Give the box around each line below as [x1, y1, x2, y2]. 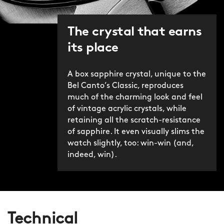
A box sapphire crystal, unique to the [67, 70, 206, 79]
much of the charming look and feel [67, 93, 202, 102]
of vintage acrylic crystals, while [67, 105, 186, 113]
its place [67, 41, 118, 55]
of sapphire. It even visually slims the [67, 128, 204, 136]
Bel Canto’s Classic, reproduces [67, 82, 183, 90]
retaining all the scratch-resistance [67, 116, 200, 125]
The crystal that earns [67, 25, 201, 39]
